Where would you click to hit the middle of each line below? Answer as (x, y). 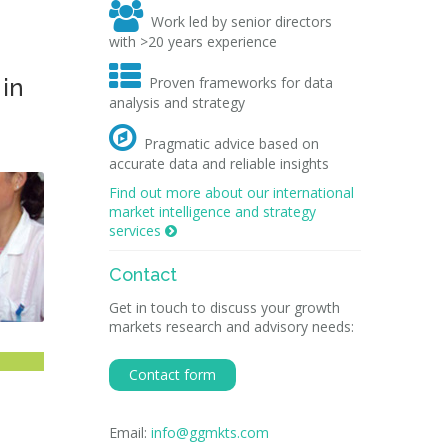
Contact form (172, 374)
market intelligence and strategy (212, 211)
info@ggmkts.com (209, 432)
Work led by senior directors (241, 21)
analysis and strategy (178, 102)
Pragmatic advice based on (231, 143)
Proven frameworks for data (240, 82)
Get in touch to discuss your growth (224, 307)
